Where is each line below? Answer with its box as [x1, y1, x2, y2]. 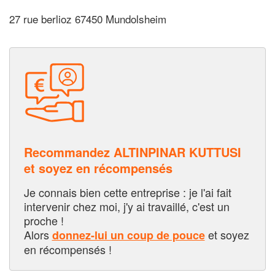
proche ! [23, 212, 64, 228]
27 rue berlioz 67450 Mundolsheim [9, 11, 166, 27]
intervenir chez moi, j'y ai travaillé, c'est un [23, 198, 230, 214]
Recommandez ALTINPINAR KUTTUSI [23, 142, 241, 161]
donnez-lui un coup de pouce [52, 227, 205, 243]
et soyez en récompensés [23, 158, 172, 177]
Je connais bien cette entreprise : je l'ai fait [23, 184, 231, 200]
